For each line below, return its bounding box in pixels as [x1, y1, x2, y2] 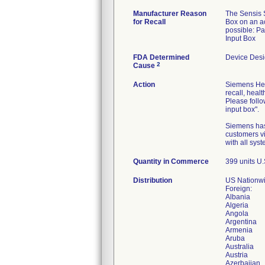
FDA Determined [133, 53, 189, 62]
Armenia [225, 226, 253, 234]
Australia [225, 243, 254, 251]
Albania [225, 193, 250, 201]
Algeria [225, 201, 248, 209]
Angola [225, 209, 248, 218]
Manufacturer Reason [133, 9, 206, 18]
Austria [225, 251, 248, 259]
